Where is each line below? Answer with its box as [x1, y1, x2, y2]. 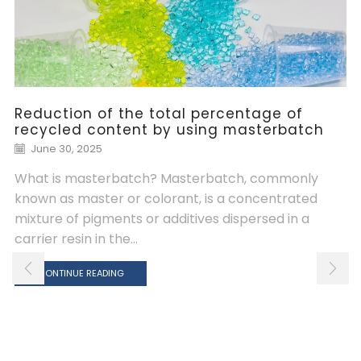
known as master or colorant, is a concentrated [15, 189, 317, 209]
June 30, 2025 [28, 141, 102, 157]
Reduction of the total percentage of [15, 104, 303, 124]
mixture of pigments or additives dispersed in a [15, 210, 309, 229]
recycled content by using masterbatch [15, 120, 324, 140]
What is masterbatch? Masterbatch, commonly [15, 169, 318, 189]
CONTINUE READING [37, 267, 124, 280]
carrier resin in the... [15, 230, 138, 249]
